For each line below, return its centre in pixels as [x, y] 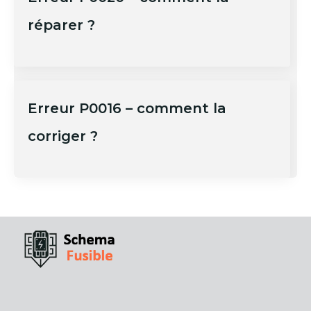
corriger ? [63, 136]
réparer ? [61, 25]
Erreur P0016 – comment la [127, 108]
